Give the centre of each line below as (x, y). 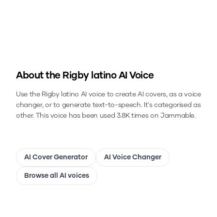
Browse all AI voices (57, 176)
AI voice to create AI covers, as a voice (140, 95)
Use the (29, 95)
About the (39, 76)
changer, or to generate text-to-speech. (79, 105)
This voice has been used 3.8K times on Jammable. (115, 116)
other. (25, 116)
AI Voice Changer (133, 158)
